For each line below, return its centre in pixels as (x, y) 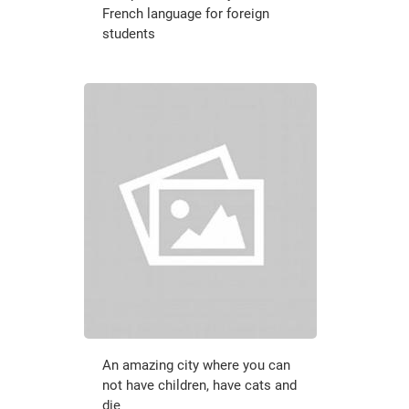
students (128, 33)
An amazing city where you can (196, 365)
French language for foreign (185, 13)
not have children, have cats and (199, 385)
